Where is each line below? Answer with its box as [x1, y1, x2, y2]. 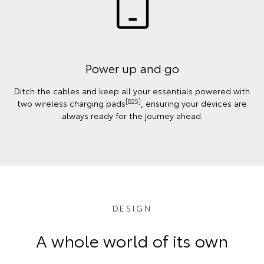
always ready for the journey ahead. [61, 110, 203, 122]
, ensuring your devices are [141, 97, 247, 110]
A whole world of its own [36, 228, 228, 252]
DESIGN [112, 202, 152, 214]
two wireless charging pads [17, 97, 126, 110]
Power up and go [85, 60, 179, 77]
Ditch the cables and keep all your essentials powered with [14, 85, 250, 97]
